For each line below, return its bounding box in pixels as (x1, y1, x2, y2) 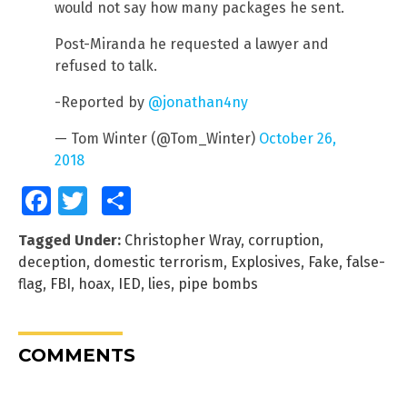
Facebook (51, 194, 100, 208)
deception (18, 253, 86, 272)
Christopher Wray (124, 232, 241, 250)
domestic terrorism (94, 253, 223, 272)
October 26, (259, 130, 336, 148)
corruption (248, 232, 320, 250)
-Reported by (55, 94, 148, 112)
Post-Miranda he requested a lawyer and (55, 35, 329, 54)
